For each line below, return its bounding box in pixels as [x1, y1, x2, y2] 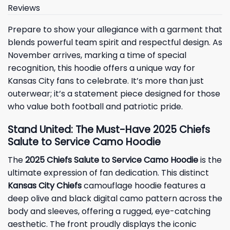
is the [198, 154, 222, 166]
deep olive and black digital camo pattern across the [8, 192, 222, 204]
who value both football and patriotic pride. [8, 101, 183, 113]
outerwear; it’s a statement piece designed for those [8, 88, 220, 100]
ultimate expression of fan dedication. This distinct [8, 166, 209, 179]
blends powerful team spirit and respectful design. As [8, 36, 222, 49]
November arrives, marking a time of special [8, 49, 186, 62]
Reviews [8, 2, 40, 14]
